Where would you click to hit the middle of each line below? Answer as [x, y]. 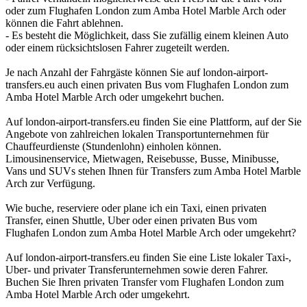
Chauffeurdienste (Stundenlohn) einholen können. [113, 146]
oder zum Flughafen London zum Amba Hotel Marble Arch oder [146, 10]
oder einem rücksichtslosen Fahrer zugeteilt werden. [118, 47]
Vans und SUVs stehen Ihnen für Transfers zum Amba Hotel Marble [153, 171]
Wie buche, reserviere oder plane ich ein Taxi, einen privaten [136, 208]
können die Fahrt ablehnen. [64, 23]
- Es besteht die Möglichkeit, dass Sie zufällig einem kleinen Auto [147, 35]
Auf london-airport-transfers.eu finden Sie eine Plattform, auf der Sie [153, 121]
